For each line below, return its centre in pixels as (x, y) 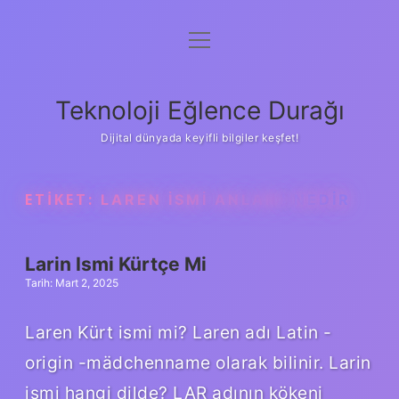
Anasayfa (199, 43)
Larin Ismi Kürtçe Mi (116, 264)
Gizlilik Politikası (199, 86)
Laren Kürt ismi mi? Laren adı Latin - (179, 332)
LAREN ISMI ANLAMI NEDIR (226, 199)
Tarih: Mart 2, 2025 (72, 283)
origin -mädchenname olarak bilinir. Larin (198, 362)
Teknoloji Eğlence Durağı (199, 110)
